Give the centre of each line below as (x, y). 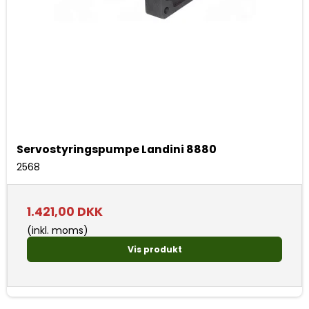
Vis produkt (154, 249)
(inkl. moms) (58, 231)
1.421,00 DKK (65, 212)
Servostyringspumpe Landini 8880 (117, 150)
